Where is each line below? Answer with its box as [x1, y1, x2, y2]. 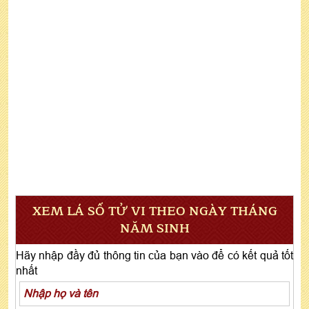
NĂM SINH [119, 217, 190, 239]
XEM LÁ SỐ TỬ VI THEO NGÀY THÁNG [32, 200, 277, 221]
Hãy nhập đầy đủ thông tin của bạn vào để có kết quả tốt [16, 248, 293, 261]
